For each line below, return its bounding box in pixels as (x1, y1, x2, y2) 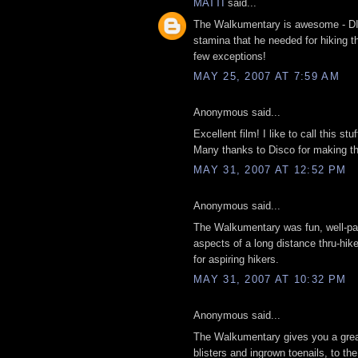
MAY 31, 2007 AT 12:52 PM (193, 164, 347, 177)
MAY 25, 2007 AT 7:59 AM (193, 70, 340, 83)
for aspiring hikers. (193, 253, 279, 265)
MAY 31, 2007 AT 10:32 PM (193, 273, 347, 286)
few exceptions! (193, 50, 266, 62)
